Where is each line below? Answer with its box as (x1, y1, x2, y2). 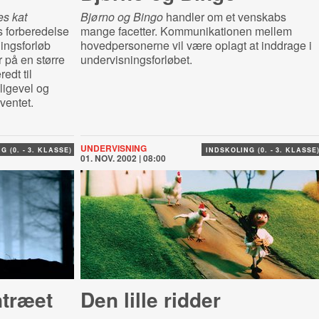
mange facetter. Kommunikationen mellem (80, 23, 292, 39)
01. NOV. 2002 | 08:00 (80, 152, 166, 164)
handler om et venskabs (162, 9, 286, 25)
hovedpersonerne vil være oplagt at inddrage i (80, 37, 312, 53)
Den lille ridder (80, 285, 221, 314)
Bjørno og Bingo (80, 9, 163, 25)
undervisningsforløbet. (80, 51, 192, 68)
